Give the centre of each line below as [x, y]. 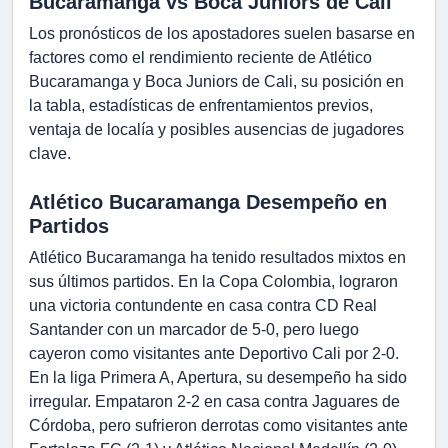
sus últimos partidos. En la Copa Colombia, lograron [213, 282]
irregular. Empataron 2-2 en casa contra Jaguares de [214, 402]
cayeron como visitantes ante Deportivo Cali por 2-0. [214, 354]
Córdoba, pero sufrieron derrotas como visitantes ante [218, 426]
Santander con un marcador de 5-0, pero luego [194, 330]
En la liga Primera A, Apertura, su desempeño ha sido [218, 378]
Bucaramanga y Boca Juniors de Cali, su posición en [216, 82]
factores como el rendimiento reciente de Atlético [200, 58]
